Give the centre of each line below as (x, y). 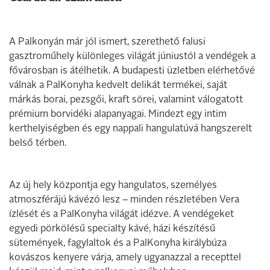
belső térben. (38, 143)
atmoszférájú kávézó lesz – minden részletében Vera (124, 200)
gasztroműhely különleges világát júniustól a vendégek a (132, 56)
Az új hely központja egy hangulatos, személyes (113, 185)
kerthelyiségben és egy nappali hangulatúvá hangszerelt (130, 129)
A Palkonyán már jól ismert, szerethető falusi (107, 42)
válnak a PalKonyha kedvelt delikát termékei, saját (118, 85)
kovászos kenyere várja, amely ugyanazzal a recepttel (125, 258)
